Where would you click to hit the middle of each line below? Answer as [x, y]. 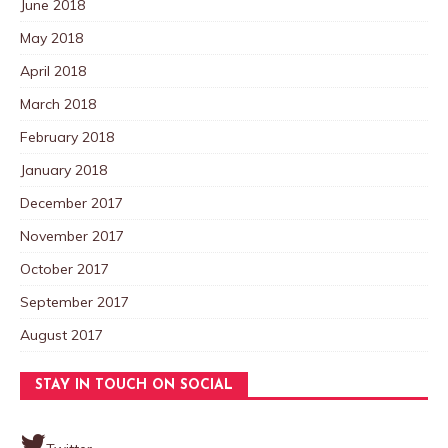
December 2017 [71, 202]
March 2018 [58, 103]
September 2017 [74, 301]
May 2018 [51, 37]
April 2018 [53, 70]
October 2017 [64, 268]
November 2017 [72, 235]
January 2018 [63, 169]
